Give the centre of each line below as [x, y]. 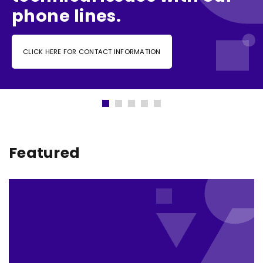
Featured [45, 153]
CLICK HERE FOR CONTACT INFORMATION [92, 52]
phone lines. [67, 16]
